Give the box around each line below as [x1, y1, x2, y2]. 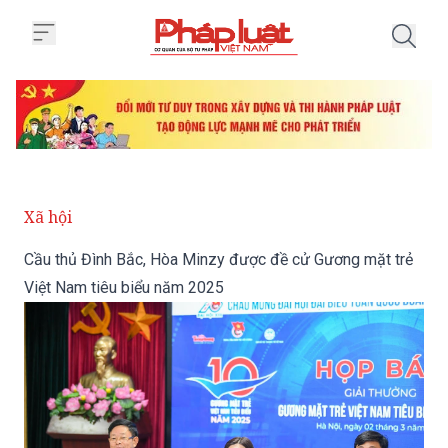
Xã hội [24, 206, 72, 229]
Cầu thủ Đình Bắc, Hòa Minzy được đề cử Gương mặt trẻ [24, 250, 413, 270]
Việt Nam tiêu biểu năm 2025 [24, 278, 224, 298]
